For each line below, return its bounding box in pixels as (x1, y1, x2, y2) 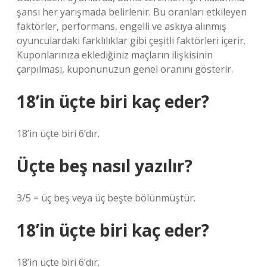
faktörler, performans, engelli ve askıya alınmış (17, 20, 226, 33)
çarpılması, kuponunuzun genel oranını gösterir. (17, 63, 233, 76)
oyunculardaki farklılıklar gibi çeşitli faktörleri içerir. (17, 34, 246, 47)
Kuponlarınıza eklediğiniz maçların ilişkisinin (17, 48, 213, 61)
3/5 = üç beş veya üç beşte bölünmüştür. (17, 191, 195, 204)
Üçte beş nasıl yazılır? (17, 154, 193, 177)
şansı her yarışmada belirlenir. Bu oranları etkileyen (17, 5, 247, 18)
